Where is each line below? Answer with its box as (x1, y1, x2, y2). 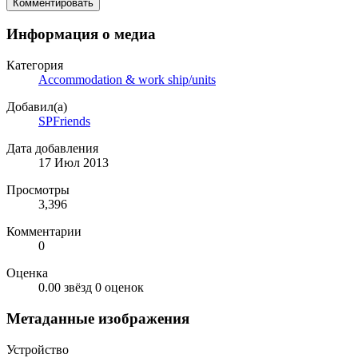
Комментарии (6, 225, 82, 239)
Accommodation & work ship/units (38, 73, 216, 87)
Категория (6, 58, 63, 73)
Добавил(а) (6, 100, 67, 114)
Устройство (6, 342, 69, 356)
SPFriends (38, 114, 90, 129)
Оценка (6, 266, 48, 280)
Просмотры (6, 183, 70, 197)
